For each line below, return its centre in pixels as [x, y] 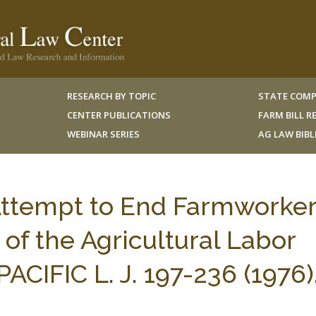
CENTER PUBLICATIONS [119, 115]
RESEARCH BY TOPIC [111, 96]
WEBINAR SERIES [103, 134]
